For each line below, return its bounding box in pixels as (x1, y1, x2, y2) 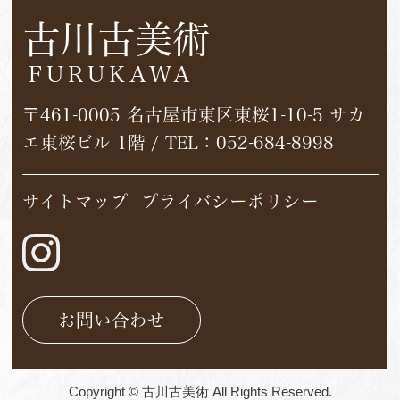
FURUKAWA (29, 62, 196, 86)
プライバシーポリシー (140, 192, 319, 210)
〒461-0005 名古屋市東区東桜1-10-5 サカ (21, 106, 365, 124)
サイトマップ (21, 192, 129, 210)
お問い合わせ (57, 311, 165, 329)
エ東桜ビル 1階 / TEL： (21, 134, 216, 152)
